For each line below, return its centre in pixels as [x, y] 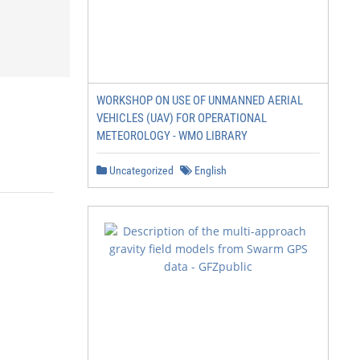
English [209, 170]
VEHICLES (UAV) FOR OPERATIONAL [182, 118]
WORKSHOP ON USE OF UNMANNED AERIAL [200, 100]
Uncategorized [140, 170]
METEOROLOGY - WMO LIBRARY [172, 136]
